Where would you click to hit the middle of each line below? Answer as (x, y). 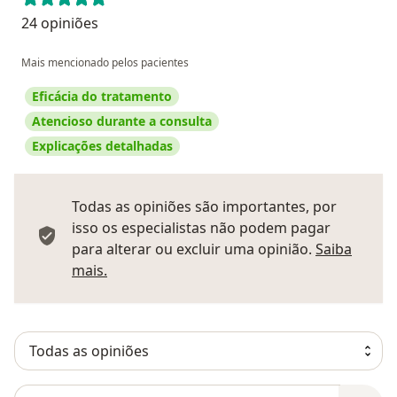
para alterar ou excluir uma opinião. (194, 249)
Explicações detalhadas (102, 146)
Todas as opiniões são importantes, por (204, 207)
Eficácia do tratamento (102, 97)
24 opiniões (60, 23)
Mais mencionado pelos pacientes (105, 63)
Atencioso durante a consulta (122, 121)
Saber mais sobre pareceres (200, 270)
